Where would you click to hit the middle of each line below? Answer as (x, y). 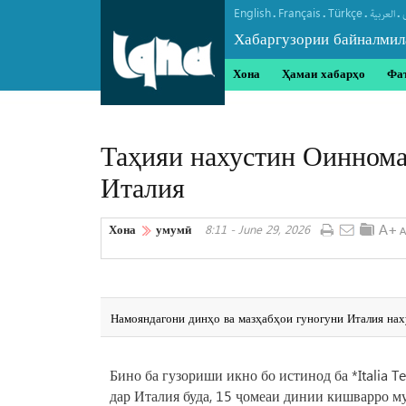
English (252, 12)
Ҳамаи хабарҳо (324, 73)
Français (300, 12)
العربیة (382, 14)
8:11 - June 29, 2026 (257, 229)
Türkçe (345, 12)
